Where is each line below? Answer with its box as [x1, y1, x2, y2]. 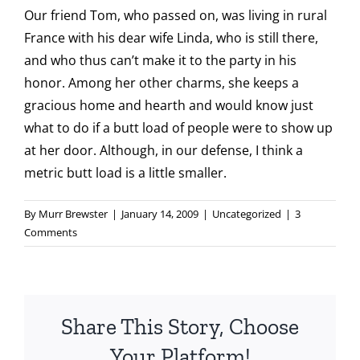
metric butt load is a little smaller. [24, 164, 227, 182]
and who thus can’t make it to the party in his [24, 51, 297, 69]
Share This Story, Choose [61, 313, 299, 341]
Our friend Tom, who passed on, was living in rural [24, 6, 327, 24]
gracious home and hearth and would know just [24, 96, 313, 114]
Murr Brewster [39, 207, 108, 221]
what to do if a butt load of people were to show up [24, 119, 333, 137]
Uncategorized [212, 207, 281, 221]
